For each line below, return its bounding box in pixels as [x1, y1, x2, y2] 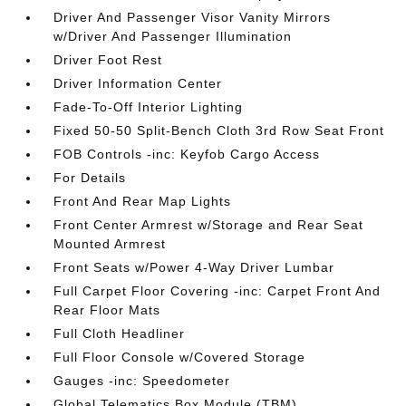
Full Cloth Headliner [53, 326, 186, 341]
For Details [53, 170, 127, 185]
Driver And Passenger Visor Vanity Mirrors [53, 10, 332, 24]
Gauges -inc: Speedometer [53, 373, 231, 388]
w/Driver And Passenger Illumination [53, 29, 293, 43]
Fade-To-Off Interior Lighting [53, 100, 244, 114]
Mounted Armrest [53, 237, 167, 251]
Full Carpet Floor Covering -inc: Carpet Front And [53, 284, 382, 298]
